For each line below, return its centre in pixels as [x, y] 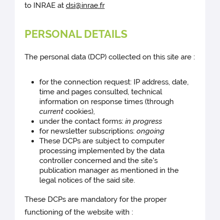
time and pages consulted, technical [101, 92]
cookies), [79, 111]
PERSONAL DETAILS [76, 34]
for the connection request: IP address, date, [114, 82]
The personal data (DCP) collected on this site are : [110, 57]
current [52, 111]
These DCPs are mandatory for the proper [96, 199]
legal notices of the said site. [87, 180]
